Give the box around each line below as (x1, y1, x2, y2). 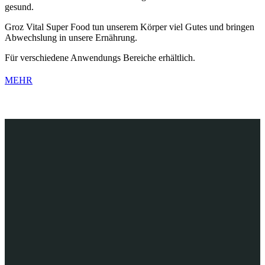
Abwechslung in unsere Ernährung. (5, 32, 137, 43)
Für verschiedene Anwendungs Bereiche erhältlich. (5, 52, 195, 63)
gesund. (5, 1, 34, 12)
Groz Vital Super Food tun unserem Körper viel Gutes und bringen (5, 21, 254, 32)
